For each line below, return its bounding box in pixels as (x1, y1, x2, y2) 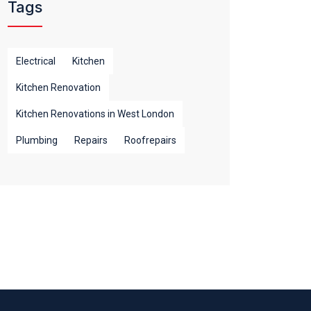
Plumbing (16, 135, 58, 146)
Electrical (16, 56, 56, 67)
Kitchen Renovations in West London (16, 108, 174, 119)
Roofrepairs (124, 135, 176, 146)
